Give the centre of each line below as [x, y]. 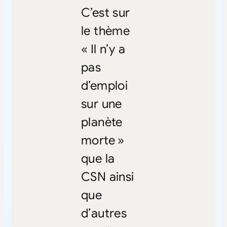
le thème [105, 31]
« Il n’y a [103, 49]
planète [102, 122]
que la [98, 158]
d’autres [104, 213]
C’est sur [105, 12]
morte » [103, 140]
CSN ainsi [107, 177]
